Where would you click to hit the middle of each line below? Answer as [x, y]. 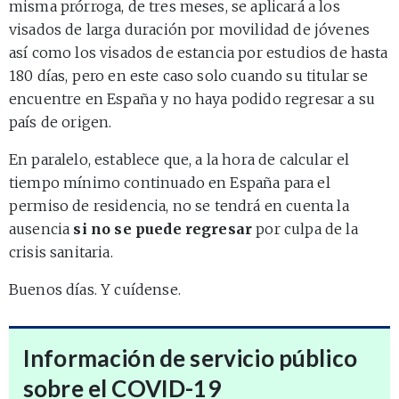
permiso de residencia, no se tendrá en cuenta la [179, 205]
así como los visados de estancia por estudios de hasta [199, 52]
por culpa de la [305, 228]
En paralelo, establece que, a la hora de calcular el [179, 159]
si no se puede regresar [163, 228]
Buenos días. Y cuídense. [95, 289]
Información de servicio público [190, 358]
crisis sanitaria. [61, 252]
